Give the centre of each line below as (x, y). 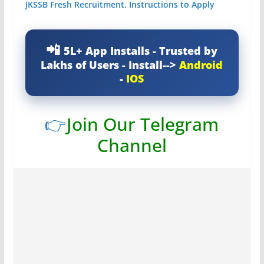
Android (201, 65)
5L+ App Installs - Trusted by (141, 50)
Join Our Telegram (143, 124)
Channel (132, 145)
